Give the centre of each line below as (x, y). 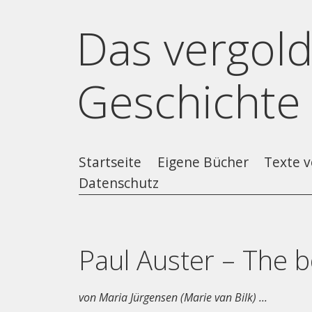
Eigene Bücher (203, 162)
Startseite (110, 162)
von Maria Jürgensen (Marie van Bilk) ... (173, 297)
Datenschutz (119, 182)
